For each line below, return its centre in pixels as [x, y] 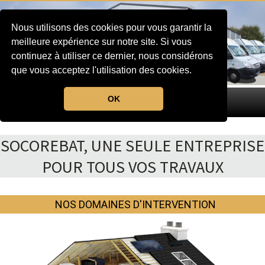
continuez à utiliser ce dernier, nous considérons [112, 56]
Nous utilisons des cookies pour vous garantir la [112, 28]
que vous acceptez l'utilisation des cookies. [103, 70]
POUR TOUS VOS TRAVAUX [132, 167]
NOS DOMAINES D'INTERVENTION [135, 204]
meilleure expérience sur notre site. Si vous [102, 42]
